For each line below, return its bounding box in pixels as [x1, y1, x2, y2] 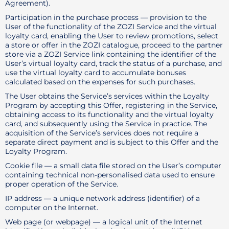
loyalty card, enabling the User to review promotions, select [5, 31, 218, 40]
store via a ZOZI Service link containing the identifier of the [5, 50, 216, 59]
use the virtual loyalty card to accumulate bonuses [5, 68, 186, 77]
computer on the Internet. [5, 203, 98, 212]
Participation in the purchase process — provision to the [5, 13, 207, 22]
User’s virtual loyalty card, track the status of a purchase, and [5, 59, 222, 68]
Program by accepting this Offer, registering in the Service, [5, 101, 217, 110]
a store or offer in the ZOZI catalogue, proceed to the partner [5, 40, 223, 50]
